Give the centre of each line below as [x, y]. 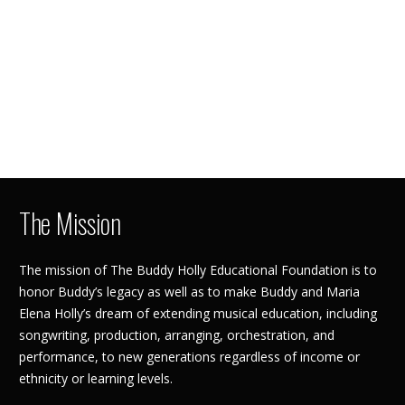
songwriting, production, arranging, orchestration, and [177, 334]
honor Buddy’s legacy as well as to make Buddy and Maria [189, 291]
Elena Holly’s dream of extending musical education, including [198, 313]
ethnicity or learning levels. [96, 378]
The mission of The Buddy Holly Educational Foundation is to [198, 269]
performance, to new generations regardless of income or [189, 356]
